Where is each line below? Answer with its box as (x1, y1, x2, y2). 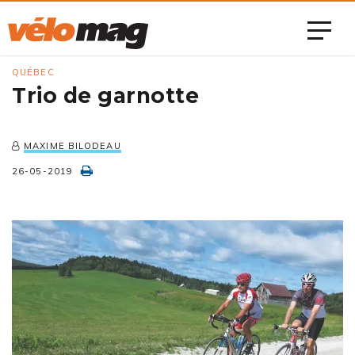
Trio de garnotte (12, 82, 200, 109)
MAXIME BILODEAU (24, 140, 121, 151)
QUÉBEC (12, 67, 55, 78)
